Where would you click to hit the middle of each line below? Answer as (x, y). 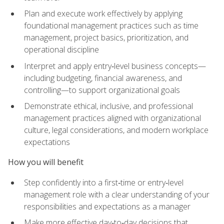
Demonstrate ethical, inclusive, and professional (108, 106)
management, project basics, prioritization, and (106, 38)
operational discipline (61, 50)
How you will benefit (46, 162)
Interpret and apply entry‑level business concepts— (115, 66)
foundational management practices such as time (111, 26)
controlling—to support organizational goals (102, 90)
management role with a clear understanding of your (117, 194)
